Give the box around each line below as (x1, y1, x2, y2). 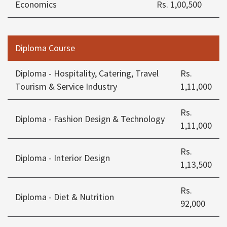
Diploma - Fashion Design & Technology (15, 113, 165, 125)
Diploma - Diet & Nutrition (15, 191, 114, 203)
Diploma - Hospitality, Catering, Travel (15, 67, 159, 80)
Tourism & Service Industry (15, 81, 117, 93)
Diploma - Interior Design (15, 152, 110, 164)
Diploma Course (15, 42, 75, 54)
